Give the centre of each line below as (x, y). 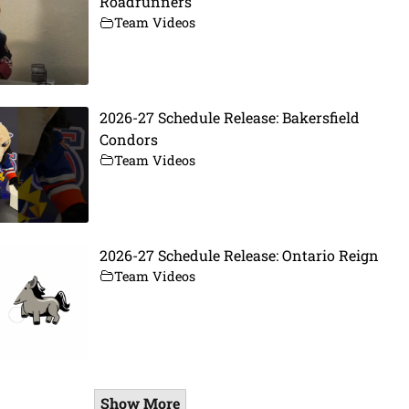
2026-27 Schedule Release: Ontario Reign (239, 255)
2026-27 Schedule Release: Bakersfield (229, 117)
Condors (128, 139)
